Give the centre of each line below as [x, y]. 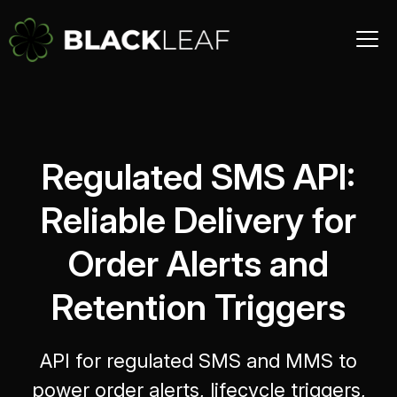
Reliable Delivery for [198, 220]
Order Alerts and [198, 264]
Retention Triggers [198, 307]
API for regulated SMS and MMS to [198, 361]
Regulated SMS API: [198, 177]
